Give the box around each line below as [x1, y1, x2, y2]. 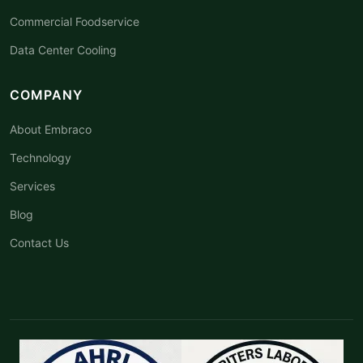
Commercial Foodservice [10, 14, 139, 28]
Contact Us [10, 235, 69, 250]
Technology [10, 150, 71, 164]
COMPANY [10, 86, 83, 103]
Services [10, 178, 55, 193]
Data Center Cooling [10, 42, 117, 57]
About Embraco [10, 122, 92, 136]
